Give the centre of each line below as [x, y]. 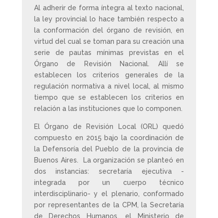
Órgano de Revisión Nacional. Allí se [109, 64]
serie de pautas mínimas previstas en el [109, 53]
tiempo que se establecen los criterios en [109, 97]
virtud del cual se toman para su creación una [109, 41]
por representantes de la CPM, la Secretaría [109, 205]
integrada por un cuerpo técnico [109, 182]
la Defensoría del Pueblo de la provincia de [109, 149]
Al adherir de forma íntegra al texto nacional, [109, 8]
